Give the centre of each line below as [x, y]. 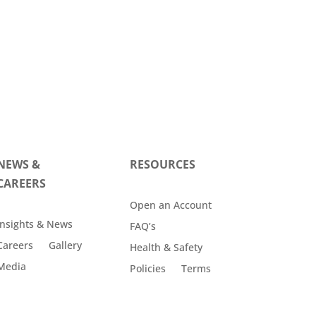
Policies [147, 269]
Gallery [65, 245]
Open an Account [170, 205]
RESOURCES [162, 164]
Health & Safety [166, 248]
